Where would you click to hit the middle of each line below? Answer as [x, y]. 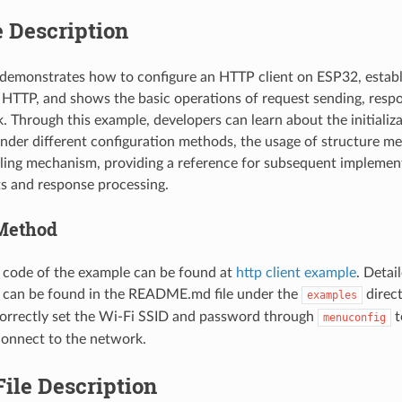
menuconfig [354, 317]
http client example [296, 272]
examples [332, 295]
